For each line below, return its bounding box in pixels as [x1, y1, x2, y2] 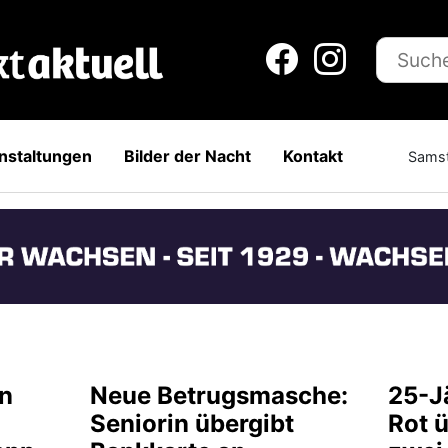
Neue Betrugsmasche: [89, 380, 348, 410]
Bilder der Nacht [123, 146, 251, 166]
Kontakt [282, 146, 343, 166]
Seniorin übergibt [89, 408, 294, 438]
